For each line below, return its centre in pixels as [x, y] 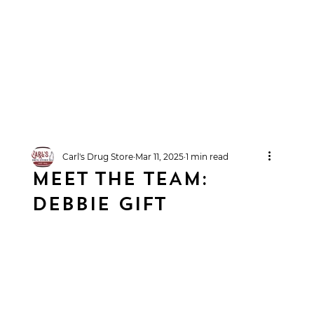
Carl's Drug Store [97, 157]
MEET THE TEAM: [120, 180]
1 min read [207, 157]
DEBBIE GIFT [98, 206]
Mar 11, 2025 [159, 157]
